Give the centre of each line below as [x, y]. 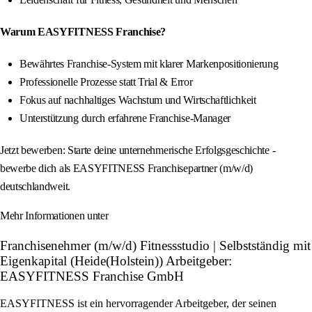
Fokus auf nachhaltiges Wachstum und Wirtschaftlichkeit [138, 100]
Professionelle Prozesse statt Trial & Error [106, 82]
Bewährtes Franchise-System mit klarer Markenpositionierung [149, 64]
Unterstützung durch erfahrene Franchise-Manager [125, 118]
